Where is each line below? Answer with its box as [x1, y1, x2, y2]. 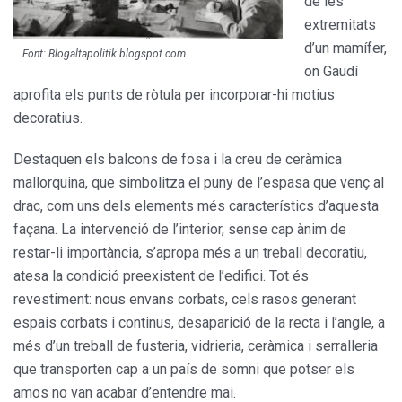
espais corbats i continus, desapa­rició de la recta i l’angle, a [13, 313, 385, 331]
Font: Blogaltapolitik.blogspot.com [22, 47, 186, 60]
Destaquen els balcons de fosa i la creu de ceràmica [13, 150, 342, 168]
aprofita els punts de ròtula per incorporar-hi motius [13, 85, 335, 103]
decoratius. [13, 109, 83, 127]
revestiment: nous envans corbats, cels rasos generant [13, 290, 356, 308]
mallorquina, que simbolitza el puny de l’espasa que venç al [13, 173, 384, 191]
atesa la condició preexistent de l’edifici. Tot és [13, 267, 309, 284]
